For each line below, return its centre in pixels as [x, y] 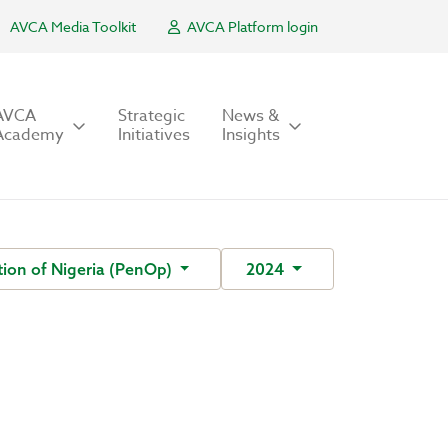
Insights [251, 135]
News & [250, 116]
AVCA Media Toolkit [73, 26]
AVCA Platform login [251, 26]
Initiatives [154, 135]
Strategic [151, 116]
